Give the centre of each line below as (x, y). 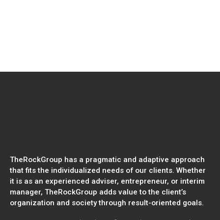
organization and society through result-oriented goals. (107, 203)
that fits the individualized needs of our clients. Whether (108, 171)
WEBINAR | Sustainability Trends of (97, 16)
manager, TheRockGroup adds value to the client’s (98, 192)
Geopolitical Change (59, 42)
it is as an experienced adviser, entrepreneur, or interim (107, 181)
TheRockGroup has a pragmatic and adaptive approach (107, 160)
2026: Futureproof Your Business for (100, 29)
